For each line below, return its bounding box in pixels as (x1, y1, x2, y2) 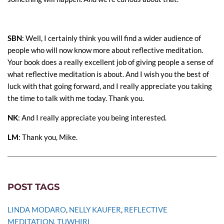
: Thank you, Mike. (18, 132, 77, 142)
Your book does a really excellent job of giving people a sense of (7, 57, 213, 67)
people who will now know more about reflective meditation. (7, 45, 203, 55)
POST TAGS (7, 181, 59, 193)
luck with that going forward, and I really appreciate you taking (7, 81, 212, 91)
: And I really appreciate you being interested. (18, 113, 166, 122)
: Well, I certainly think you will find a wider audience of (22, 33, 201, 43)
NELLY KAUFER (69, 205, 121, 214)
